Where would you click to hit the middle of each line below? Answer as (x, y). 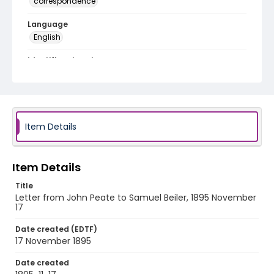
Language (48, 24)
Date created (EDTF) (56, 229)
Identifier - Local (61, 60)
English (47, 37)
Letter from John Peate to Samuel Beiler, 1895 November (136, 198)
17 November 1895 (53, 241)
